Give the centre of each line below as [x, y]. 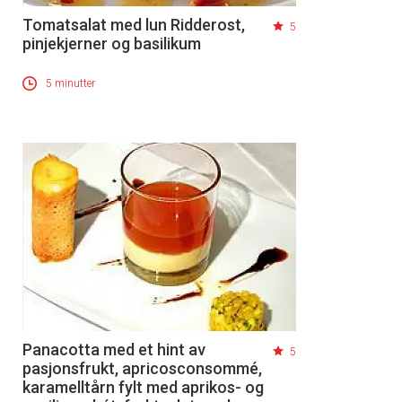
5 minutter [70, 84]
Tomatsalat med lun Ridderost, [134, 25]
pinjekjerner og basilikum [112, 44]
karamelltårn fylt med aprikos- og [143, 388]
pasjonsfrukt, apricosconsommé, [142, 369]
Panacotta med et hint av [114, 350]
